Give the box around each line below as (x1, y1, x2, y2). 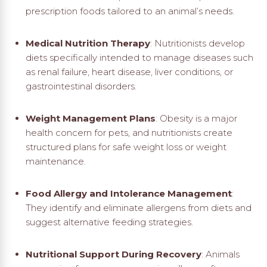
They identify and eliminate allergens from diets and (25, 202, 252, 214)
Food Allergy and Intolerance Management (25, 188, 232, 200)
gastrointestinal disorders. (25, 80, 136, 92)
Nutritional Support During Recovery (25, 249, 201, 260)
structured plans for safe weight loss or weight (25, 141, 226, 153)
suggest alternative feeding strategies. (25, 216, 193, 228)
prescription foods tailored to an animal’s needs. (25, 5, 234, 17)
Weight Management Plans (25, 113, 156, 125)
